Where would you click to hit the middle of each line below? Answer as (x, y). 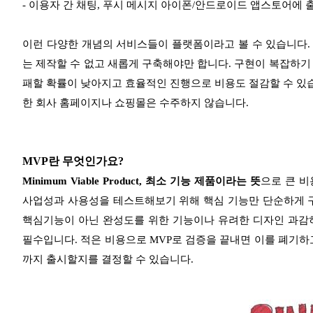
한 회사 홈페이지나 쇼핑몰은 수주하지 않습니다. (136, 103)
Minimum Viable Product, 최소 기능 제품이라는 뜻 (141, 181)
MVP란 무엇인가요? (73, 161)
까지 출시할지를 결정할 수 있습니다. (108, 260)
